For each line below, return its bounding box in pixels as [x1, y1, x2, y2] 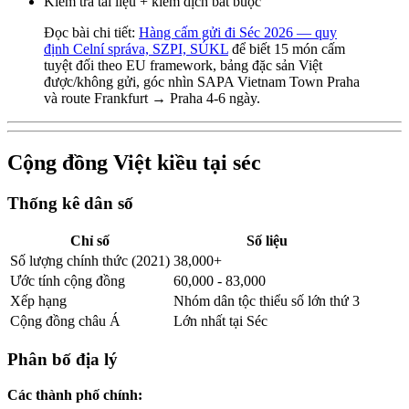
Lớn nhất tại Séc [173, 313, 267, 330]
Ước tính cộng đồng [10, 273, 125, 289]
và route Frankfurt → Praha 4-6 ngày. [44, 89, 260, 106]
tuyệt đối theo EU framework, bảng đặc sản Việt [44, 57, 322, 73]
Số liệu [246, 233, 288, 249]
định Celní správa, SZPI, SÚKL [44, 40, 228, 57]
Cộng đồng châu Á [10, 313, 121, 330]
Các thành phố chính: [7, 386, 142, 403]
